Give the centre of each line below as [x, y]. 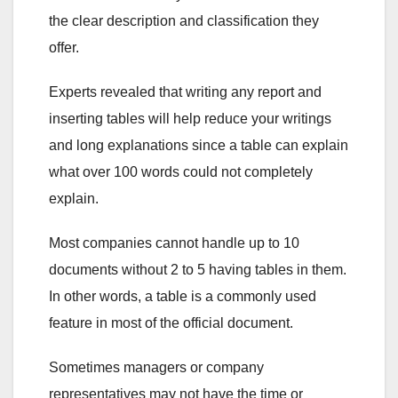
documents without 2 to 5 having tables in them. [198, 269]
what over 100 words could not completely [181, 171]
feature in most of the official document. [171, 322]
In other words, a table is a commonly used [183, 296]
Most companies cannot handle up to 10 [174, 243]
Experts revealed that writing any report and [185, 92]
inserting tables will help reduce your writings [190, 118]
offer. [64, 47]
